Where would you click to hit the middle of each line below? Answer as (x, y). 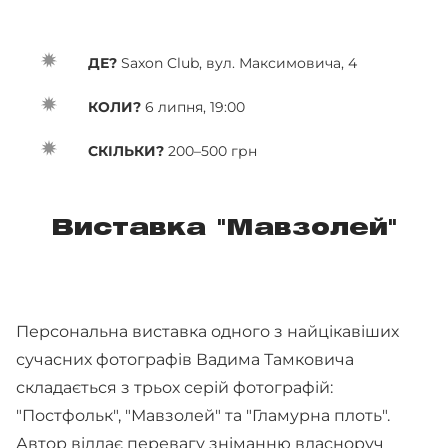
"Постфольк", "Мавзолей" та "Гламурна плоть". (203, 415)
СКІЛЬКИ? (126, 151)
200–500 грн (210, 151)
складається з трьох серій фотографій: (174, 387)
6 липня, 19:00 (193, 107)
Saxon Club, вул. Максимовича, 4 (237, 63)
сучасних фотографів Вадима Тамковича (185, 359)
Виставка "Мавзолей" (224, 229)
